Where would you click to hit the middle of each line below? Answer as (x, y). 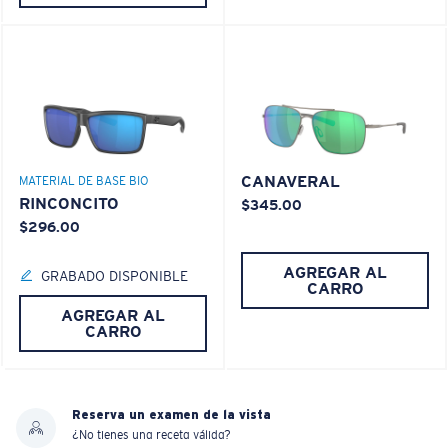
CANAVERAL (290, 182)
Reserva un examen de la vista (171, 415)
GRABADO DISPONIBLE (114, 276)
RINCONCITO (69, 204)
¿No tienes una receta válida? (151, 435)
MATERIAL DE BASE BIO (83, 181)
